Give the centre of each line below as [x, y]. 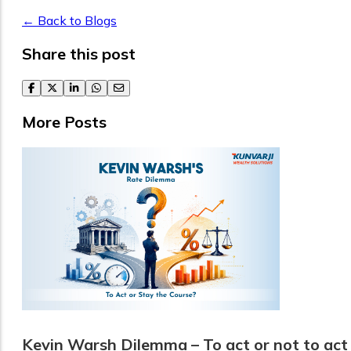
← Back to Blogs [69, 20]
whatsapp [112, 87]
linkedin [86, 87]
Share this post [79, 53]
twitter [60, 87]
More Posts [64, 121]
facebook [48, 87]
